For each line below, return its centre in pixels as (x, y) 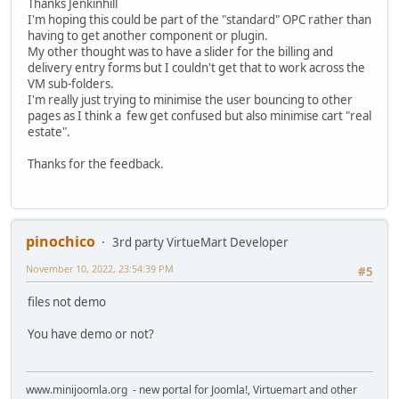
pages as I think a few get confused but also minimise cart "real (199, 115)
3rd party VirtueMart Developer (200, 242)
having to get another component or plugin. (148, 35)
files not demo (67, 302)
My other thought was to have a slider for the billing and (180, 51)
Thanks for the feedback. (96, 163)
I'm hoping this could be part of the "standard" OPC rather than (199, 19)
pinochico (61, 241)
